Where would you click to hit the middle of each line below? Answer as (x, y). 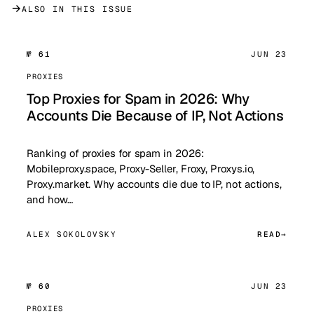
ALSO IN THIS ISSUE (77, 9)
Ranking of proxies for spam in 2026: (115, 153)
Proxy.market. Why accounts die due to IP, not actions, (155, 184)
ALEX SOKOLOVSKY (72, 234)
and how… (50, 199)
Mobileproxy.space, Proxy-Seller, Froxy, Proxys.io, (141, 169)
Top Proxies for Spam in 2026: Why (138, 98)
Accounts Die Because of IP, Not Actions (155, 115)
